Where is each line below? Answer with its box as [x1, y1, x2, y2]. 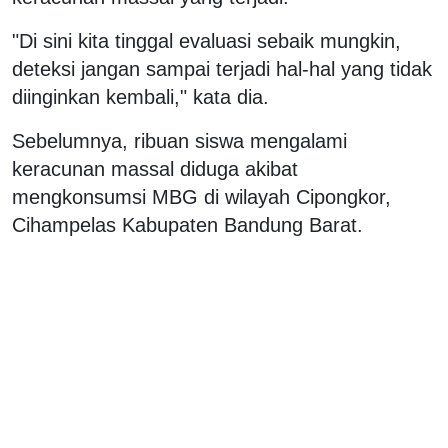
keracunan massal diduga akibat [12, 157, 298, 180]
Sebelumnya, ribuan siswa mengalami [12, 129, 347, 152]
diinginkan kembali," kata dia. [12, 85, 269, 108]
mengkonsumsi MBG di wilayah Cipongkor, [12, 185, 391, 208]
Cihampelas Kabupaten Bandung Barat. [12, 213, 363, 236]
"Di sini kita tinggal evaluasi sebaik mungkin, [12, 29, 401, 52]
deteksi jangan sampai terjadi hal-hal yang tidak [12, 57, 432, 80]
